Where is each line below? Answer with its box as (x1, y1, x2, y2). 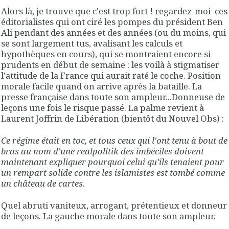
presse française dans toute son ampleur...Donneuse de (1, 90, 225, 103)
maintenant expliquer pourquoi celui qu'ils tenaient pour (1, 156, 224, 168)
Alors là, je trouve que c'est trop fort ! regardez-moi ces (1, 5, 227, 17)
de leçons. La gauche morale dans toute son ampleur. (1, 210, 218, 222)
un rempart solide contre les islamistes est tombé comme (1, 167, 225, 179)
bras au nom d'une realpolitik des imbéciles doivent (1, 145, 204, 157)
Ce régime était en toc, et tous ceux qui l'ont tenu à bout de (1, 134, 227, 147)
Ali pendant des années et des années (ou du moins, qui (1, 26, 226, 38)
